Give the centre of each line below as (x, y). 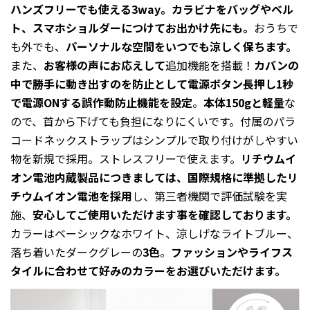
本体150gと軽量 (244, 102)
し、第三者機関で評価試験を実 (210, 195)
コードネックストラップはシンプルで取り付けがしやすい (154, 139)
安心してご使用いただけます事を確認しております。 (165, 214)
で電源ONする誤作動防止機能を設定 (101, 102)
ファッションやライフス (232, 252)
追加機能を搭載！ (210, 65)
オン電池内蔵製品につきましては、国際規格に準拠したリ (154, 177)
